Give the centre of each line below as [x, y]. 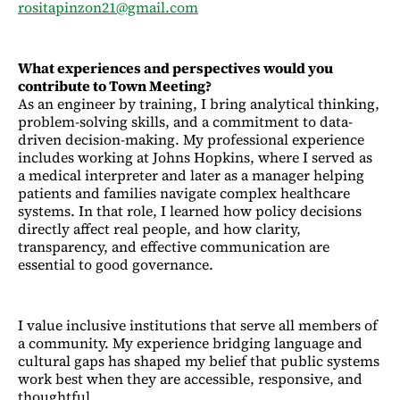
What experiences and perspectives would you [175, 67]
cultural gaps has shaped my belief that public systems [199, 360]
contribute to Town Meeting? [115, 85]
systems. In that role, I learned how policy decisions [190, 210]
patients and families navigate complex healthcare [184, 192]
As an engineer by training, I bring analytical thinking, [199, 103]
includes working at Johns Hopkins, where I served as [195, 157]
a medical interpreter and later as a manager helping [191, 175]
